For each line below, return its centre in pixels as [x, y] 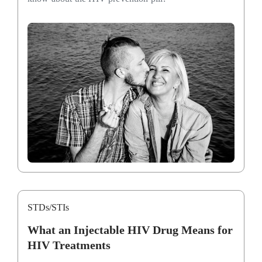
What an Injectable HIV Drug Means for [130, 230]
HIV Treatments [69, 245]
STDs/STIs [48, 208]
